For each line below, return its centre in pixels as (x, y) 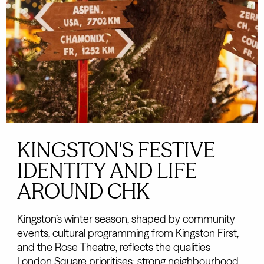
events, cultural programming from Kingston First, (128, 233)
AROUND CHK (83, 192)
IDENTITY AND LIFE (107, 171)
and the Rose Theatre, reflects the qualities (113, 247)
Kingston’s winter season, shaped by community (126, 219)
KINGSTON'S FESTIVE (116, 150)
